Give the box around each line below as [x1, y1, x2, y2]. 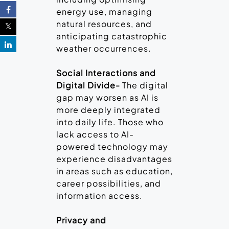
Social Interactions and [56, 67, 156, 79]
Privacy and [56, 215, 106, 226]
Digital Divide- [56, 80, 122, 91]
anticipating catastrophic [56, 31, 167, 42]
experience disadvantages [56, 153, 172, 165]
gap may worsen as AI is [56, 92, 158, 103]
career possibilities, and [56, 178, 161, 189]
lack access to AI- [56, 129, 134, 140]
